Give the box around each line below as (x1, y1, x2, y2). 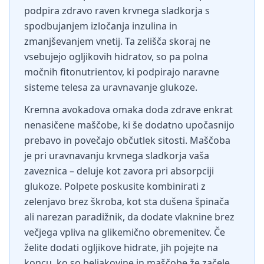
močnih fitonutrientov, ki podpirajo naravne (24, 65, 219, 78)
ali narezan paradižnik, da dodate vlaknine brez (24, 210, 235, 223)
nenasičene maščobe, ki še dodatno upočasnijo (24, 118, 235, 131)
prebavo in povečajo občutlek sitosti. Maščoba (24, 134, 230, 147)
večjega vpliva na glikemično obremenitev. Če (24, 226, 225, 239)
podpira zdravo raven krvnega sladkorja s (24, 4, 210, 17)
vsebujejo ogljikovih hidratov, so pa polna (24, 50, 208, 63)
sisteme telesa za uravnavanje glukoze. (24, 81, 197, 94)
